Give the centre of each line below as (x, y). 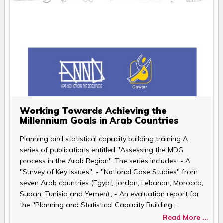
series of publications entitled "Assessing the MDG (102, 150)
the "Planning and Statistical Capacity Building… (98, 204)
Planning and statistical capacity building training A (104, 139)
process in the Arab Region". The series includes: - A (105, 161)
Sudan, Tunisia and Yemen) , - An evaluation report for (110, 193)
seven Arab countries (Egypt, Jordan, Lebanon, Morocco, (111, 182)
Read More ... (185, 217)
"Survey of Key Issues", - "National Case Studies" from (109, 171)
